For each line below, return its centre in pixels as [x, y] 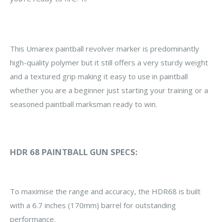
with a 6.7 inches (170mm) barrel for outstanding [93, 205]
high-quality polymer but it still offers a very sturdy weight [109, 63]
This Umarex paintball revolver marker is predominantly [105, 49]
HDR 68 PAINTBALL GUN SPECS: [74, 152]
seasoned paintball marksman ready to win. [83, 104]
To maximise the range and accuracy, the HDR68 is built [105, 191]
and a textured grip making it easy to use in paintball [99, 77]
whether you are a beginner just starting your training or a [109, 90]
